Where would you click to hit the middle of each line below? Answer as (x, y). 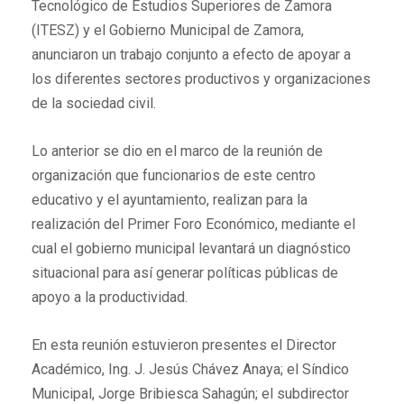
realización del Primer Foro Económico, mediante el (193, 225)
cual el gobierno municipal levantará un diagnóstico (191, 249)
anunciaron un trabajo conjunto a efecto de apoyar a (191, 55)
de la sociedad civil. (94, 104)
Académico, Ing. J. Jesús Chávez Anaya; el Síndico (190, 370)
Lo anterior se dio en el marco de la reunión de (177, 151)
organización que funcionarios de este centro (174, 176)
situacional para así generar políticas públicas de (185, 273)
